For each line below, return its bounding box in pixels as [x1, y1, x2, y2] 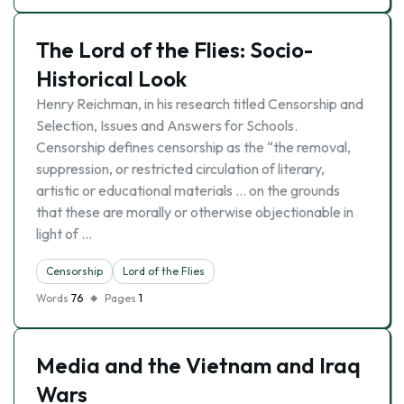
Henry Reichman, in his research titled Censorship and [36, 95, 363, 113]
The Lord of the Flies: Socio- [36, 36, 313, 63]
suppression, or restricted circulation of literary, [36, 160, 325, 178]
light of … [36, 225, 92, 243]
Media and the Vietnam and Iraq [36, 352, 361, 379]
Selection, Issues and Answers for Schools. [36, 116, 298, 134]
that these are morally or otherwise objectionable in [36, 203, 353, 221]
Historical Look [36, 65, 187, 92]
